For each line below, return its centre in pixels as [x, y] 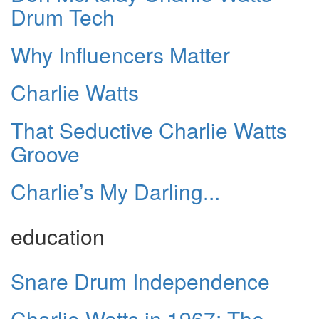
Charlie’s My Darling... [115, 191]
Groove [45, 153]
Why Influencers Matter [120, 54]
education [58, 236]
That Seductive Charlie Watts [149, 130]
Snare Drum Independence [140, 281]
